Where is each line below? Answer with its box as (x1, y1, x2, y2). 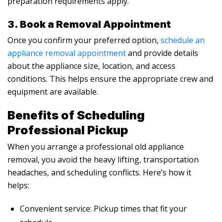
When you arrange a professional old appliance (7, 141, 184, 152)
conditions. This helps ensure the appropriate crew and (7, 73, 213, 84)
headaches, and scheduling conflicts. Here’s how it (7, 166, 191, 178)
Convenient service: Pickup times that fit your (20, 203, 187, 214)
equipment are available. (7, 86, 98, 97)
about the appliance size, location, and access (7, 60, 175, 71)
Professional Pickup (7, 122, 128, 137)
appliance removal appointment (7, 47, 126, 58)
